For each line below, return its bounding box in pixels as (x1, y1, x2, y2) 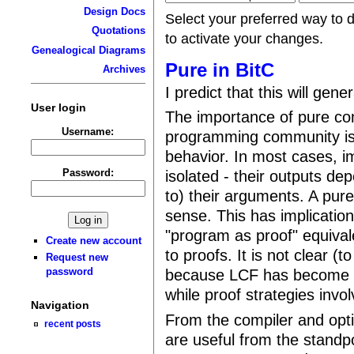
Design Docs (83, 5, 145, 17)
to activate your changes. (165, 30, 324, 47)
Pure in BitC (165, 58, 275, 81)
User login (30, 100, 86, 114)
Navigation (30, 299, 89, 312)
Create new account (46, 234, 142, 247)
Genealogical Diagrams (31, 43, 145, 56)
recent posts (44, 318, 102, 330)
